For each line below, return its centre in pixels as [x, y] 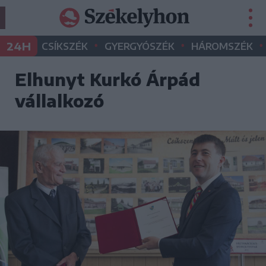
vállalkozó [59, 101]
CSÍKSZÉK [65, 46]
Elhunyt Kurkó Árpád [107, 79]
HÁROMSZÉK [222, 46]
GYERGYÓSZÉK [140, 46]
